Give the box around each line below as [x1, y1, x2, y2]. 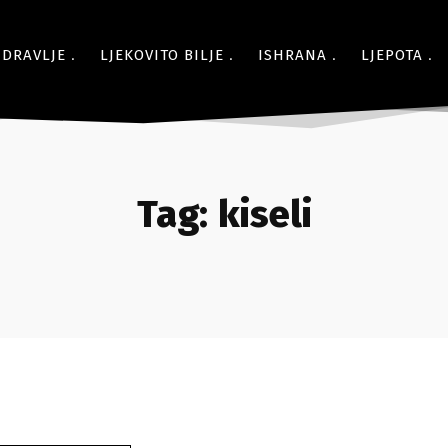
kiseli [217, 191, 312, 237]
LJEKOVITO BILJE [100, 46, 224, 64]
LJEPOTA [361, 46, 423, 64]
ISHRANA [258, 46, 327, 64]
